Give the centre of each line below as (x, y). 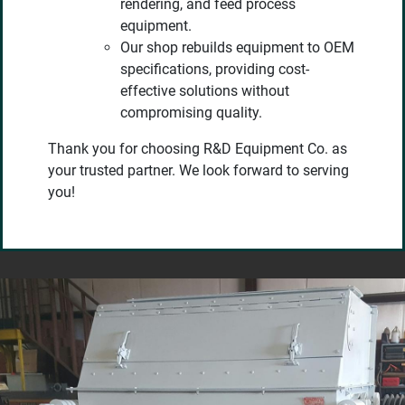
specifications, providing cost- (215, 70)
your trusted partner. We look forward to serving (198, 171)
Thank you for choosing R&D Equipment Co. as (198, 149)
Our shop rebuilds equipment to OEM (237, 48)
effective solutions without (205, 91)
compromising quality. (191, 113)
